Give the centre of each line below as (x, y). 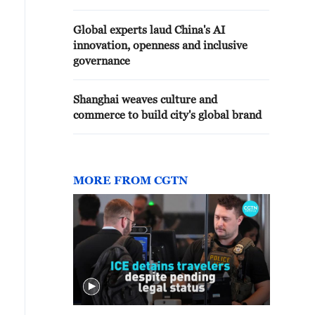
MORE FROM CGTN (130, 180)
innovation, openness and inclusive (160, 45)
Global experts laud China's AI (149, 30)
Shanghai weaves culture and (145, 99)
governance (102, 60)
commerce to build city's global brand (167, 115)
